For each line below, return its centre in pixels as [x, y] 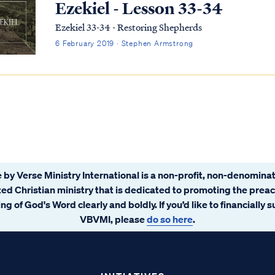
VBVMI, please [113, 219]
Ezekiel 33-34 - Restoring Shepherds [129, 27]
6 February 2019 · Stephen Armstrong [125, 44]
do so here [170, 219]
